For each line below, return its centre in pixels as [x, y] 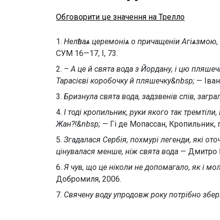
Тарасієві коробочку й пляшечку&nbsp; [125, 81]
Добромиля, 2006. [89, 179]
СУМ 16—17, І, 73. [87, 53]
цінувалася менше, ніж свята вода [117, 151]
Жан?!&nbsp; [78, 124]
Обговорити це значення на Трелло [120, 17]
